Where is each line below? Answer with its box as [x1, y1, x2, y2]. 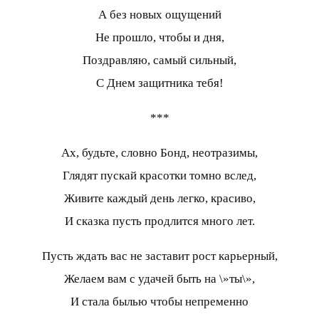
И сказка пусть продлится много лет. [64, 214, 255, 228]
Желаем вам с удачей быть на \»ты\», [64, 271, 255, 286]
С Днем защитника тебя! [95, 75, 224, 90]
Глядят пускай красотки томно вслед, [63, 168, 256, 182]
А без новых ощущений [98, 7, 221, 21]
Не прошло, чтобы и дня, [95, 30, 224, 44]
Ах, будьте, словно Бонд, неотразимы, [61, 145, 258, 159]
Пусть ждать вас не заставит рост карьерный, [41, 249, 278, 263]
